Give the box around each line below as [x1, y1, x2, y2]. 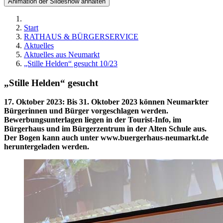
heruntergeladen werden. [4, 142, 89, 151]
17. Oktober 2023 [4, 98, 62, 107]
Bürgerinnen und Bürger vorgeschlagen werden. [4, 107, 168, 115]
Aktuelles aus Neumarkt [24, 50, 100, 59]
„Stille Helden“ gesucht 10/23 [24, 59, 117, 68]
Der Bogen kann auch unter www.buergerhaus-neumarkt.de [4, 133, 209, 142]
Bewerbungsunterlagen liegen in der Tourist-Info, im [4, 115, 181, 124]
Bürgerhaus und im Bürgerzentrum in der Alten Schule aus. [4, 124, 207, 133]
